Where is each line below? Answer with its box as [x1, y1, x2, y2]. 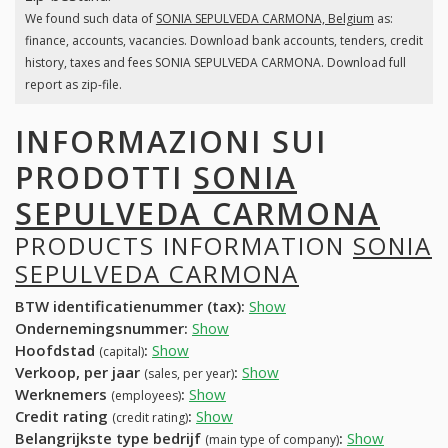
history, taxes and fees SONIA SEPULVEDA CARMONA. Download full [24, 54, 406, 72]
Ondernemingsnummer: [15, 318, 188, 339]
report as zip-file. [24, 76, 122, 94]
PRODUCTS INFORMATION [15, 228, 353, 262]
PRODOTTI [15, 156, 193, 198]
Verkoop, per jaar [15, 362, 144, 383]
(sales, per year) [144, 365, 234, 383]
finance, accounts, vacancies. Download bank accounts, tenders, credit [24, 32, 423, 50]
